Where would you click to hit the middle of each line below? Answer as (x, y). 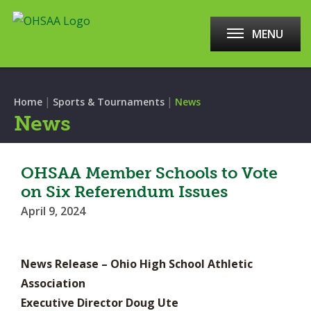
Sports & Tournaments (109, 102)
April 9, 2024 (53, 211)
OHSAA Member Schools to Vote (149, 173)
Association (53, 283)
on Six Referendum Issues (124, 192)
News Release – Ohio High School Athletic (137, 264)
